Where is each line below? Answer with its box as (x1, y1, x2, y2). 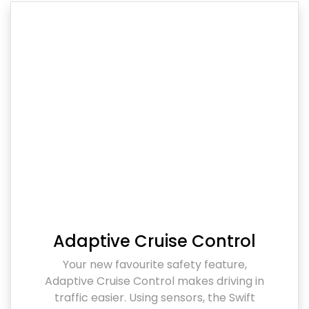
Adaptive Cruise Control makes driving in (45, 272, 264, 289)
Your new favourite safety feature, (62, 256, 247, 272)
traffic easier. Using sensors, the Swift (54, 289, 255, 306)
